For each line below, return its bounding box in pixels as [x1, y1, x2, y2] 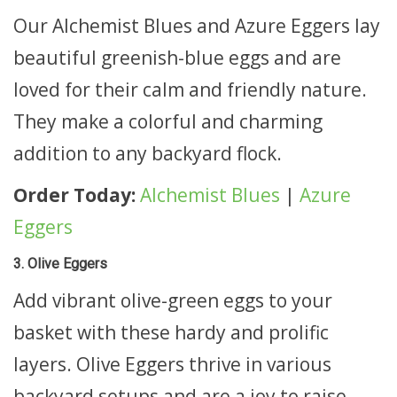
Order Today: [13, 183, 136, 207]
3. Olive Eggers [13, 254, 107, 272]
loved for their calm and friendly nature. [13, 76, 367, 102]
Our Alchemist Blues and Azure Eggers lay [13, 12, 380, 38]
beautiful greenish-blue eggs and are [13, 44, 341, 70]
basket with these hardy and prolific [13, 320, 329, 345]
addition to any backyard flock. [13, 140, 282, 166]
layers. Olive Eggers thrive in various [13, 352, 331, 377]
